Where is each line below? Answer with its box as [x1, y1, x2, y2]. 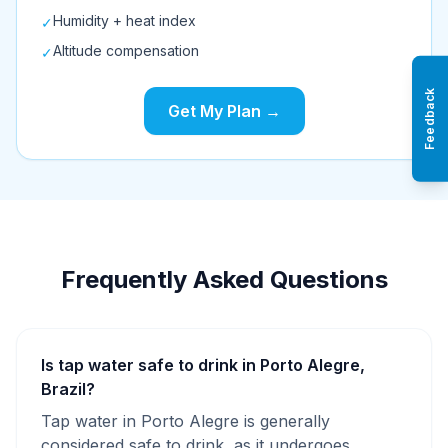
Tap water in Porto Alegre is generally [41, 411, 330, 431]
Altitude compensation [53, 42, 199, 59]
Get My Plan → [167, 101, 281, 121]
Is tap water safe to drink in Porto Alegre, [41, 355, 365, 375]
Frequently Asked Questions [60, 265, 388, 294]
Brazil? [41, 379, 95, 399]
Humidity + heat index [53, 12, 196, 29]
